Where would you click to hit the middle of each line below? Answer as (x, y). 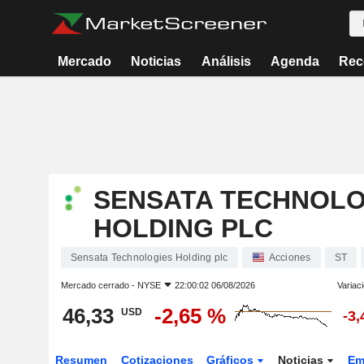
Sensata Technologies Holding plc (149, 258)
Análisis (226, 61)
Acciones (290, 258)
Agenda (295, 61)
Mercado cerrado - (99, 285)
